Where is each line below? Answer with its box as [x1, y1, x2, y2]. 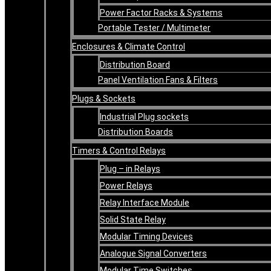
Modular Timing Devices [100, 231, 193, 241]
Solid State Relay [100, 214, 166, 224]
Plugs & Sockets [72, 93, 135, 103]
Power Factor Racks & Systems [100, 7, 223, 18]
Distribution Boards [98, 126, 173, 137]
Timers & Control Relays [72, 145, 166, 155]
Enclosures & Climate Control [72, 41, 185, 51]
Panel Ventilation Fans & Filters [98, 74, 218, 85]
